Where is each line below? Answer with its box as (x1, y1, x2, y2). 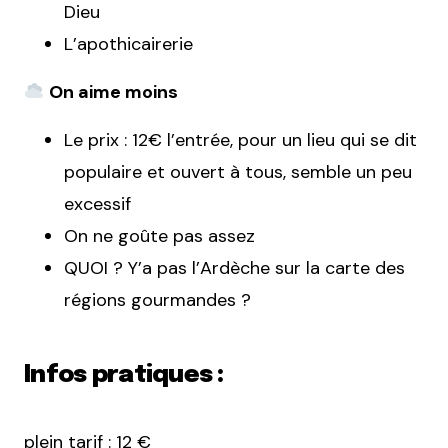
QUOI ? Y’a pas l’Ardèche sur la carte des (64, 256, 405, 280)
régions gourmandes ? (64, 288, 251, 312)
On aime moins (44, 80, 178, 104)
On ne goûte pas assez (64, 224, 255, 248)
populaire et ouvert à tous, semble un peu (64, 160, 412, 184)
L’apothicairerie (64, 32, 193, 56)
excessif (64, 192, 131, 216)
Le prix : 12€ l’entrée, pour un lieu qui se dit (64, 128, 417, 152)
